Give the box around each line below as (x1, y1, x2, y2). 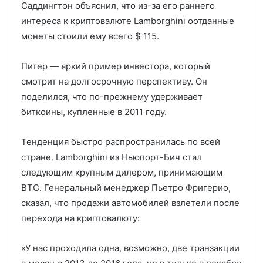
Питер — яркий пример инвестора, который (21, 60, 210, 72)
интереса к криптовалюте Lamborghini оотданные (21, 15, 234, 26)
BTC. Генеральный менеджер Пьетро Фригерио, (21, 181, 231, 193)
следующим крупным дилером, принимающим (21, 166, 222, 178)
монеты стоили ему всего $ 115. (21, 30, 159, 42)
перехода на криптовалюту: (21, 212, 140, 224)
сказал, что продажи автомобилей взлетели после (21, 197, 240, 208)
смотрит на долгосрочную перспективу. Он (21, 75, 207, 87)
